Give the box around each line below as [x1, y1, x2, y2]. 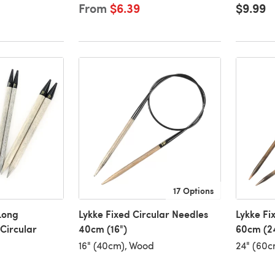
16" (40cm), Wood [78, 239, 154, 252]
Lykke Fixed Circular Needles [78, 207, 208, 222]
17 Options [172, 184, 214, 197]
